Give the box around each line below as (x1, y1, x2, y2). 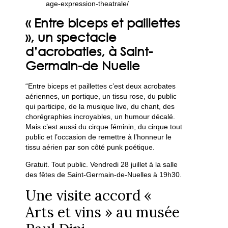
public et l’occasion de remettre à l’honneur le (25, 132, 172, 141)
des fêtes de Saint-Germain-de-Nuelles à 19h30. (25, 170, 182, 179)
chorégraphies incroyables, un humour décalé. (25, 112, 176, 121)
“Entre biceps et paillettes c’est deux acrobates (25, 81, 176, 90)
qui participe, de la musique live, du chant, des (25, 102, 175, 110)
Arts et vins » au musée (25, 203, 180, 221)
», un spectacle (25, 29, 117, 44)
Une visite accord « (25, 186, 152, 205)
